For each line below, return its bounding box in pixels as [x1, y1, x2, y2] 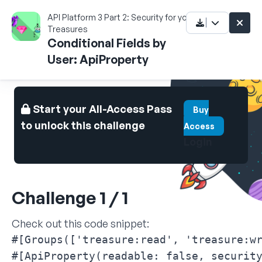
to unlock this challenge [21, 119, 145, 132]
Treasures [47, 24, 88, 34]
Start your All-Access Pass [30, 102, 172, 115]
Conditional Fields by [47, 36, 166, 50]
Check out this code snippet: [12, 217, 149, 230]
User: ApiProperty [47, 52, 149, 67]
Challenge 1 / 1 [12, 187, 128, 208]
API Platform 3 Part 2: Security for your [47, 12, 195, 22]
